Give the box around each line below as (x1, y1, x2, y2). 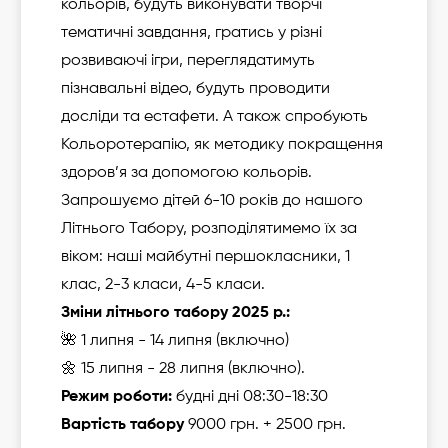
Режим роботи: (61, 389, 172, 405)
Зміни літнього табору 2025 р (61, 305, 282, 321)
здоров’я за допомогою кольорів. (61, 165, 316, 181)
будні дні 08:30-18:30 (172, 389, 328, 405)
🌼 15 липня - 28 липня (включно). (61, 361, 305, 377)
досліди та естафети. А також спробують (61, 109, 368, 125)
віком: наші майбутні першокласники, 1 (61, 249, 350, 265)
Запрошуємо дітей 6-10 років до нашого (61, 193, 363, 209)
